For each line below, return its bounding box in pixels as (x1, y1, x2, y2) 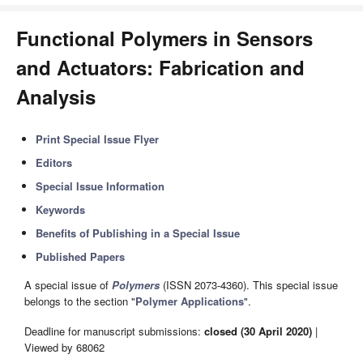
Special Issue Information (36, 178, 165, 194)
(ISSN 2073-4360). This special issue (160, 277, 338, 293)
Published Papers (36, 249, 126, 264)
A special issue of (24, 277, 112, 293)
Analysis (16, 83, 96, 110)
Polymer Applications (135, 293, 244, 310)
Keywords (36, 202, 86, 217)
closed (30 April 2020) (204, 322, 312, 339)
